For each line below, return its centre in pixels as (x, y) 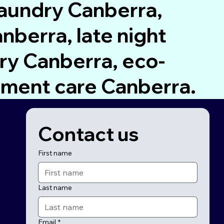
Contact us (88, 134)
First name (55, 153)
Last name (55, 187)
